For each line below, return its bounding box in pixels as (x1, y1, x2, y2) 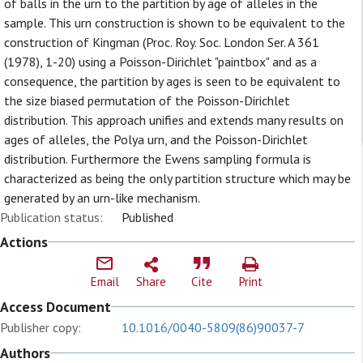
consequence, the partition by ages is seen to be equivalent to (4, 73, 340, 89)
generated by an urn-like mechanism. (4, 190, 200, 206)
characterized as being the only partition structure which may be (4, 170, 351, 186)
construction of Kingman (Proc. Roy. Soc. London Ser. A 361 (4, 34, 319, 50)
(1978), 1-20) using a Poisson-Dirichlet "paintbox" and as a (4, 53, 317, 70)
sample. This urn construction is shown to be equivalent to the (4, 15, 345, 31)
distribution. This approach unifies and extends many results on (4, 112, 344, 128)
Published (122, 209, 173, 225)
